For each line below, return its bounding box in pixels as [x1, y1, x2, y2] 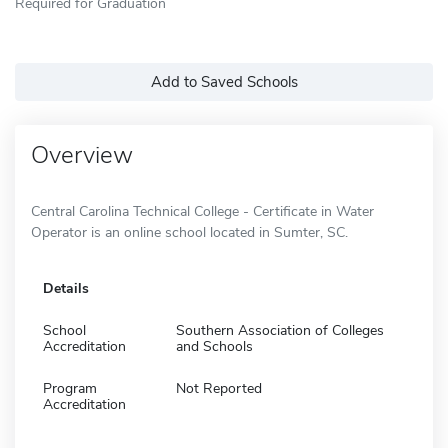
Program [43, 378, 97, 398]
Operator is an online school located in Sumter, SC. [31, 222, 348, 242]
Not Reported [176, 378, 262, 398]
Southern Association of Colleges [176, 320, 384, 340]
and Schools [176, 336, 253, 356]
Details [43, 278, 89, 298]
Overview [31, 138, 133, 171]
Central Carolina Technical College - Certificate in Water [31, 201, 374, 221]
